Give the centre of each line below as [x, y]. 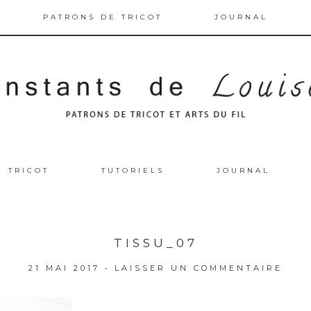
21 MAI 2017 [64, 268]
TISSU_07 [155, 243]
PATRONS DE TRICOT [102, 17]
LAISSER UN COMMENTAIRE [199, 268]
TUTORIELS [133, 170]
